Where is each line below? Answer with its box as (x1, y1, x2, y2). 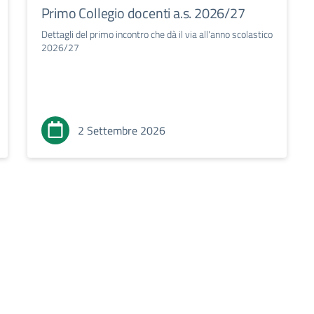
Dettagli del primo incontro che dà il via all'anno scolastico (41, 27, 273, 42)
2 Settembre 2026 (77, 122, 165, 139)
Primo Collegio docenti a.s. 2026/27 (41, 2, 245, 25)
